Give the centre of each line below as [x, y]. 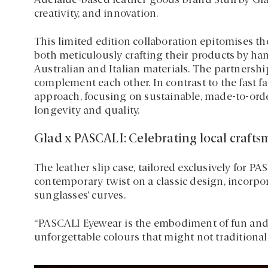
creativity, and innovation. [96, 14]
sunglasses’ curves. [80, 196]
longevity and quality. [87, 111]
